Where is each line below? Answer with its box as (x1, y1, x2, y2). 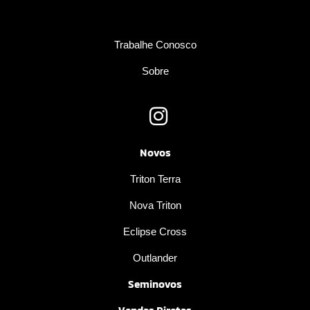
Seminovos (128, 277, 182, 290)
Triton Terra (129, 172, 181, 185)
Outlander (133, 250, 177, 264)
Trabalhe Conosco (113, 37, 197, 51)
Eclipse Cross (123, 224, 187, 238)
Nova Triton (129, 198, 181, 212)
